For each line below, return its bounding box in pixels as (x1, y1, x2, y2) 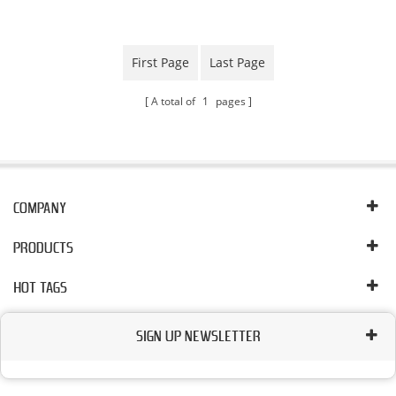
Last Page (209, 53, 265, 71)
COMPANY (13, 200, 66, 217)
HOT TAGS (13, 279, 67, 296)
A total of (150, 93, 198, 109)
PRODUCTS (13, 240, 73, 256)
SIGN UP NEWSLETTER (135, 328, 261, 345)
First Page (131, 53, 189, 71)
